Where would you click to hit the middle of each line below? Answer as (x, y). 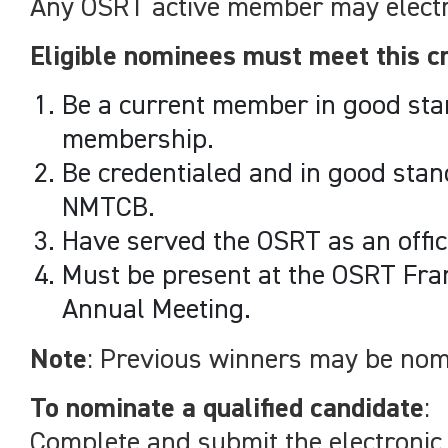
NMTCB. (108, 208)
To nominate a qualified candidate (227, 409)
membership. (138, 140)
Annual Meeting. (156, 310)
